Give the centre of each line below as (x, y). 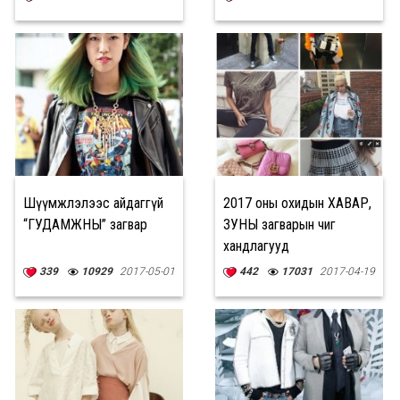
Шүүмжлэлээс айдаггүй (93, 203)
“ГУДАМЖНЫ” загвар (85, 225)
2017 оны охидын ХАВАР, (297, 203)
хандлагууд (256, 246)
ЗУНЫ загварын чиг (279, 225)
